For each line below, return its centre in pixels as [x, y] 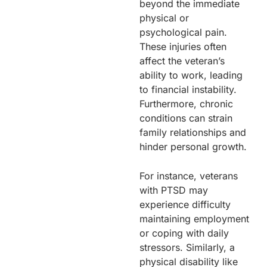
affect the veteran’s [182, 60]
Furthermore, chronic [186, 103]
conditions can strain [186, 118]
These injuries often [183, 46]
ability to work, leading [191, 75]
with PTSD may [174, 190]
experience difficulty [185, 204]
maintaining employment [194, 218]
